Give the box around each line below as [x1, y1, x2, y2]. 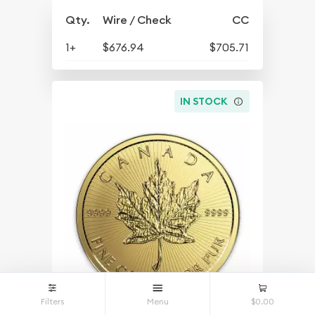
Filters [40, 296, 64, 307]
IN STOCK [180, 94, 229, 108]
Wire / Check [103, 13, 172, 28]
